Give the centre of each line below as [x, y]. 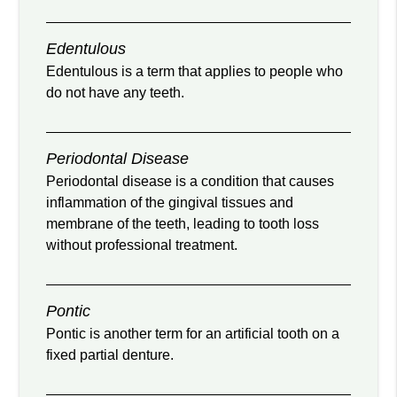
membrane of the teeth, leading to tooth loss [183, 224]
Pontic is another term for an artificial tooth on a [193, 334]
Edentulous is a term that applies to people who [195, 72]
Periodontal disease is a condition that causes [191, 182]
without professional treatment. [142, 245]
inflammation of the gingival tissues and [170, 203]
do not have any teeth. [116, 93]
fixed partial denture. [110, 355]
